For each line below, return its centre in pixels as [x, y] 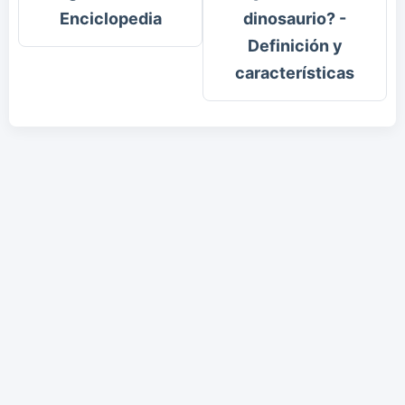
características [295, 73]
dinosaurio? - [295, 19]
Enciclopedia [110, 19]
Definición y [295, 46]
